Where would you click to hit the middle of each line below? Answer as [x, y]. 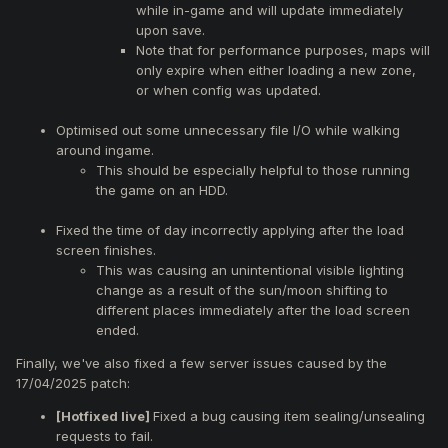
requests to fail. [104, 435]
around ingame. [105, 149]
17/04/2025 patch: [73, 382]
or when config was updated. [228, 89]
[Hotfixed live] [104, 415]
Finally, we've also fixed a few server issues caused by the [201, 362]
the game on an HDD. [162, 189]
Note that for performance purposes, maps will [283, 49]
